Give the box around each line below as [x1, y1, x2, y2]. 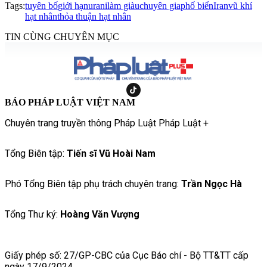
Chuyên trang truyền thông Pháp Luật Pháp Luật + [5, 117, 209, 129]
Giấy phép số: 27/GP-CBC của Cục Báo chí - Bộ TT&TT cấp [5, 249, 249, 261]
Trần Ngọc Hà [181, 178, 242, 190]
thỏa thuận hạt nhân [57, 11, 131, 21]
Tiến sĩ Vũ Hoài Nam [67, 147, 156, 159]
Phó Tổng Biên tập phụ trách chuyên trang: [5, 178, 181, 190]
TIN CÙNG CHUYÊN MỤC [5, 31, 119, 42]
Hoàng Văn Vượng [60, 208, 139, 220]
